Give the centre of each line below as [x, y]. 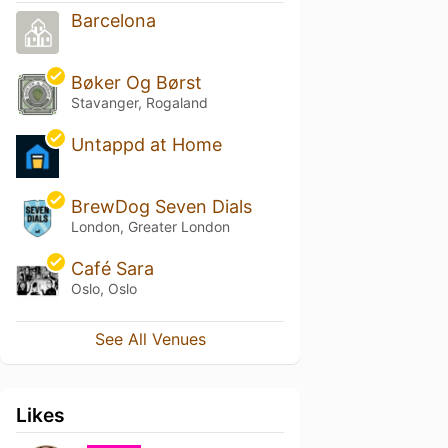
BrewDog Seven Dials [161, 206]
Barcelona [113, 21]
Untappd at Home [146, 145]
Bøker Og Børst [136, 83]
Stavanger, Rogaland [139, 103]
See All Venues [150, 338]
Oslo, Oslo [103, 288]
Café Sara [112, 268]
